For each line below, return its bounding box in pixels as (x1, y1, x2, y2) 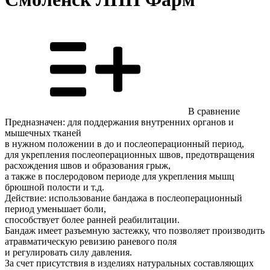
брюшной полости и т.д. (5, 181, 104, 192)
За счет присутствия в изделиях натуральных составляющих (5, 257, 254, 268)
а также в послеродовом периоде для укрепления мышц (5, 171, 234, 181)
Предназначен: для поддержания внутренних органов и (5, 116, 234, 127)
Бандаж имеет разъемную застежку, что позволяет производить (5, 225, 265, 236)
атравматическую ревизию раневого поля (5, 236, 177, 246)
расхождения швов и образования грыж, (5, 160, 171, 171)
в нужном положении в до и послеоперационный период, (5, 138, 244, 149)
